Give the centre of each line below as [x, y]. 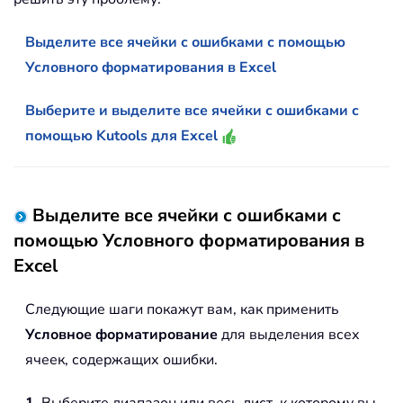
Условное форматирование [121, 335]
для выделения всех [289, 335]
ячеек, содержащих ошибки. [121, 360]
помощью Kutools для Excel [123, 136]
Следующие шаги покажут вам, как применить [182, 310]
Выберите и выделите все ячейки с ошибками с [192, 111]
